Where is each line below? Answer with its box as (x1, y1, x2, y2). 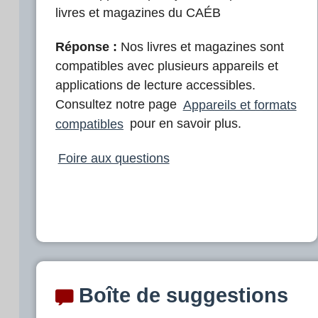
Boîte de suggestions (73, 284, 288, 307)
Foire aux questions (57, 150, 170, 165)
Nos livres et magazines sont (121, 40, 284, 55)
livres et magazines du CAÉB (55, 5, 221, 20)
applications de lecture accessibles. (55, 78, 256, 93)
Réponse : (55, 40, 121, 55)
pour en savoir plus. (126, 116, 241, 131)
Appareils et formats (182, 97, 297, 112)
